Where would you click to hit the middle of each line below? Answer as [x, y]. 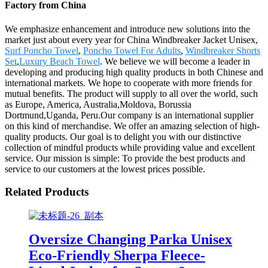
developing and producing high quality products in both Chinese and [134, 72]
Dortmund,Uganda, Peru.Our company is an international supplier [129, 115]
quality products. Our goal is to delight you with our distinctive [123, 136]
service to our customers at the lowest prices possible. [105, 169]
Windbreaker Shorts [223, 50]
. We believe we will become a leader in [175, 61]
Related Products [47, 192]
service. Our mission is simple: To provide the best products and [125, 158]
